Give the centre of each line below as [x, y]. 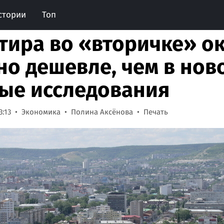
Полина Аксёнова [102, 112]
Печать [156, 112]
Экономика [41, 112]
